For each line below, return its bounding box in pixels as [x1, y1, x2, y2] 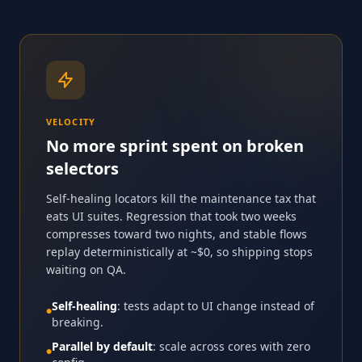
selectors [46, 157, 119, 179]
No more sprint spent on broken [46, 134, 304, 157]
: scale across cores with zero [153, 338, 310, 354]
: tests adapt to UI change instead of [117, 297, 314, 314]
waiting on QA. [46, 261, 126, 277]
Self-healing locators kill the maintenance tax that [46, 190, 316, 206]
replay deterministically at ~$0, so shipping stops [46, 243, 313, 259]
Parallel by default [52, 338, 153, 354]
